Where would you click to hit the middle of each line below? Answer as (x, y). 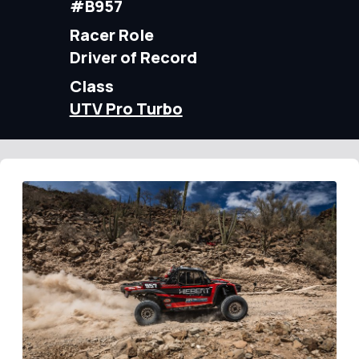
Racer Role (111, 35)
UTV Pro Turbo (126, 109)
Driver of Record (133, 57)
